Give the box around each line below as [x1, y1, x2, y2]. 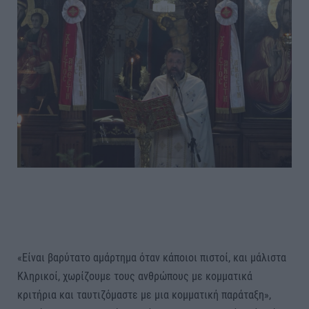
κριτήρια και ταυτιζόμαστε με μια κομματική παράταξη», [17, 288, 271, 301]
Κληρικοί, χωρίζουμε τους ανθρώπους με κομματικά [17, 269, 252, 283]
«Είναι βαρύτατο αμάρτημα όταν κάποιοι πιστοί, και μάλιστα [17, 250, 286, 264]
